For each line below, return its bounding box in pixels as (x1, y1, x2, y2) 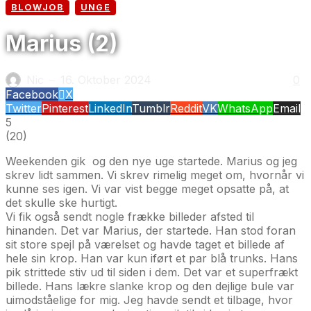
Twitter (6, 101, 42, 115)
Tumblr (132, 101, 170, 115)
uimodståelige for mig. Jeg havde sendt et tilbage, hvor (6, 292, 293, 307)
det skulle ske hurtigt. (6, 195, 117, 210)
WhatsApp (217, 101, 273, 115)
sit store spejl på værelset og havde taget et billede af (6, 237, 285, 251)
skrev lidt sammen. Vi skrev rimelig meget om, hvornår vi (6, 167, 304, 182)
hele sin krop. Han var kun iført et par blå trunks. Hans (6, 251, 298, 265)
